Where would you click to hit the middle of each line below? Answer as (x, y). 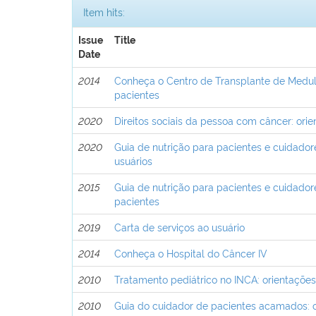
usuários (134, 160)
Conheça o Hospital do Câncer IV (191, 253)
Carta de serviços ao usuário (180, 226)
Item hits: (104, 11)
